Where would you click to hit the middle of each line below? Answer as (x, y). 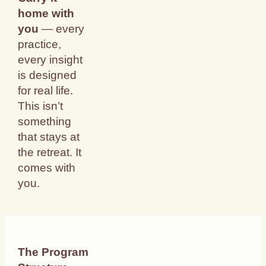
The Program (53, 252)
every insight (50, 60)
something (45, 122)
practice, (40, 45)
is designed (47, 75)
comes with (47, 168)
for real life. (46, 91)
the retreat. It (50, 153)
